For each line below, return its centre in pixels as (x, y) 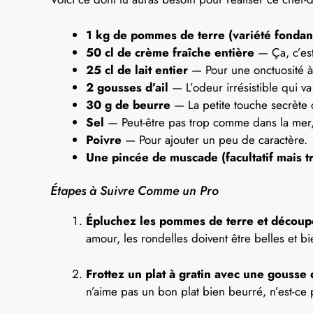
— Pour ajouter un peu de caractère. (214, 139)
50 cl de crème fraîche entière (170, 52)
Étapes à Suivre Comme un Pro (134, 191)
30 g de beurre (128, 104)
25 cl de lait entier (137, 70)
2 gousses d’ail (127, 87)
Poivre (104, 139)
